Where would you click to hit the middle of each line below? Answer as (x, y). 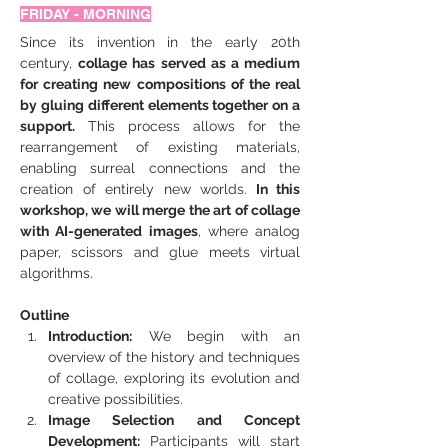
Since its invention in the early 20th (160, 42)
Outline (44, 315)
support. (47, 126)
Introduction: (90, 336)
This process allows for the (187, 126)
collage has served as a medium (189, 63)
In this (273, 189)
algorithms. (56, 273)
